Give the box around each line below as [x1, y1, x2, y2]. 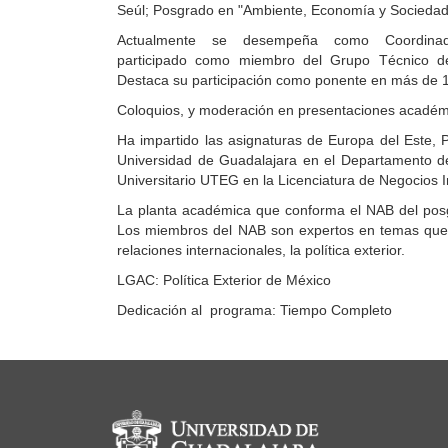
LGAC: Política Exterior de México [117, 272, 331, 289]
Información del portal [102, 399, 351, 430]
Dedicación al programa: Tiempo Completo [117, 302, 392, 319]
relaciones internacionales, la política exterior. [117, 242, 405, 259]
